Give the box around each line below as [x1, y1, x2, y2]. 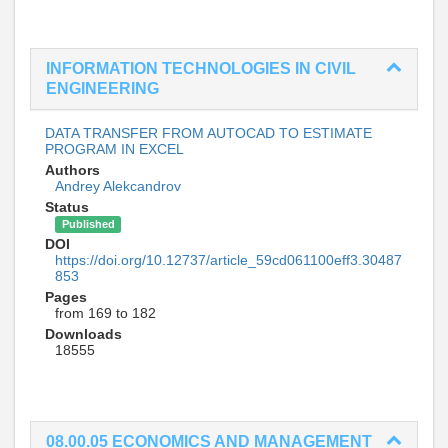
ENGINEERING [46, 80, 159, 97]
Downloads [45, 326, 122, 342]
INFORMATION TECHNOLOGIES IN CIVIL [46, 60, 356, 77]
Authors [45, 162, 100, 178]
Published [61, 218, 115, 230]
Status [45, 199, 89, 215]
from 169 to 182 [55, 305, 156, 321]
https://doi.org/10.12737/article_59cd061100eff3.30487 [55, 252, 402, 268]
